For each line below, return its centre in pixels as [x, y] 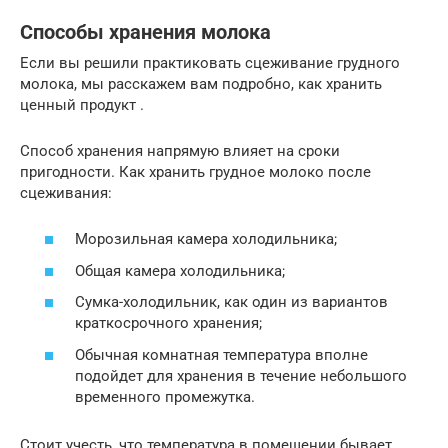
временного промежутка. [165, 396]
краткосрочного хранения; [168, 323]
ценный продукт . [82, 104]
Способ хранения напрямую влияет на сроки [180, 150]
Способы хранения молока [145, 32]
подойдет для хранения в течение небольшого [241, 375]
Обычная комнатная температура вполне [221, 354]
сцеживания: [66, 192]
